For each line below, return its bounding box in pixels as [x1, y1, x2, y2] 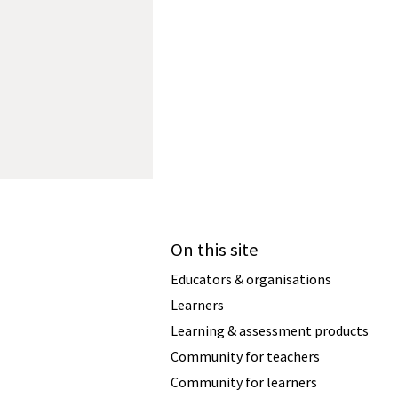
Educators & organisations [171, 270, 331, 289]
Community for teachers [171, 347, 320, 366]
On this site [171, 238, 259, 262]
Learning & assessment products [171, 322, 369, 340]
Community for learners [171, 373, 317, 392]
